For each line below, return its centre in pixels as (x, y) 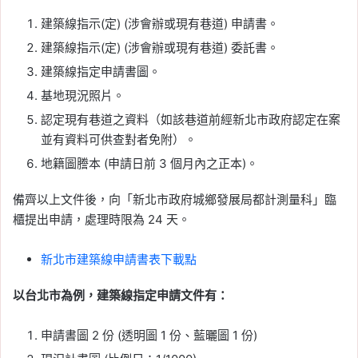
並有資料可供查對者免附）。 (119, 139)
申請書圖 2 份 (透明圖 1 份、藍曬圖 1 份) (149, 335)
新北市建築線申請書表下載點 (119, 259)
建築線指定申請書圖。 (101, 71)
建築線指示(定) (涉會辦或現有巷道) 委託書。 (160, 47)
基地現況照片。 (83, 95)
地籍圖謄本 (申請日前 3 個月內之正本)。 (149, 163)
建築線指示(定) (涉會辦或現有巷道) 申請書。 (160, 23)
